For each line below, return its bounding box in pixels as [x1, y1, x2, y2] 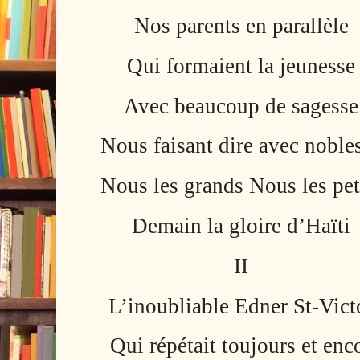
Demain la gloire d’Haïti [132, 214, 351, 239]
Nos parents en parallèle [133, 14, 349, 39]
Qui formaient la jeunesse [127, 53, 356, 78]
